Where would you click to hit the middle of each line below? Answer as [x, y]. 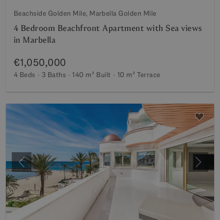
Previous [36, 167]
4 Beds [25, 75]
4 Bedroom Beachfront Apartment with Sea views [108, 28]
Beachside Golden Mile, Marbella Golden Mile [85, 13]
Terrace [149, 75]
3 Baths [54, 75]
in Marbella [35, 40]
